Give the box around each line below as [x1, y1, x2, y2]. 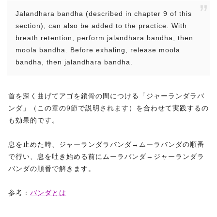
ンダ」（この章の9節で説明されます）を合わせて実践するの [8, 104, 209, 112]
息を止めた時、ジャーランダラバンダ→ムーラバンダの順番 [8, 140, 204, 149]
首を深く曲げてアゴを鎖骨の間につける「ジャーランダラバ [8, 92, 204, 100]
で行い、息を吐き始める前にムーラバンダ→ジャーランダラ [8, 153, 204, 161]
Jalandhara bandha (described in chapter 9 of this [15, 10, 192, 18]
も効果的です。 [8, 116, 59, 124]
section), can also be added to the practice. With [15, 22, 187, 30]
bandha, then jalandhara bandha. [15, 58, 133, 66]
